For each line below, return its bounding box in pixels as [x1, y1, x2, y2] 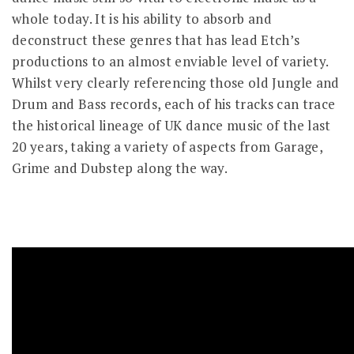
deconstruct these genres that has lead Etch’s [12, 31, 300, 50]
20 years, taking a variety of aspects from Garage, [12, 137, 322, 156]
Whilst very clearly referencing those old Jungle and [12, 73, 340, 92]
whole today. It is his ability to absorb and [12, 9, 272, 28]
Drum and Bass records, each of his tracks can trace [12, 95, 336, 114]
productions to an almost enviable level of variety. [12, 52, 329, 71]
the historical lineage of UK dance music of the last [12, 116, 331, 135]
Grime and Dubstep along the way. [12, 159, 228, 178]
